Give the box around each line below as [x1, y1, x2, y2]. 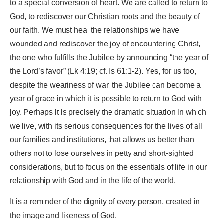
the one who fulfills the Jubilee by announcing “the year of [10, 49, 208, 66]
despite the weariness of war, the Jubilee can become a [10, 76, 201, 93]
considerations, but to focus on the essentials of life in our [10, 158, 207, 175]
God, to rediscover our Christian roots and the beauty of [10, 8, 200, 25]
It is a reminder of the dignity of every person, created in [10, 193, 200, 210]
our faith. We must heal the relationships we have [10, 22, 179, 39]
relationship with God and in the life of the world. [10, 172, 175, 189]
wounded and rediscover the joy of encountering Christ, [10, 35, 200, 52]
